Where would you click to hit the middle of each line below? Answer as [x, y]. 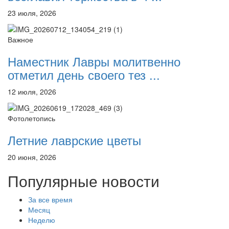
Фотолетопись [31, 118]
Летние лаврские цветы [74, 140]
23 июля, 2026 [32, 13]
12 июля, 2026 [32, 91]
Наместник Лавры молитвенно [94, 61]
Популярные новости [84, 181]
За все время [50, 200]
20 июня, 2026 [32, 157]
